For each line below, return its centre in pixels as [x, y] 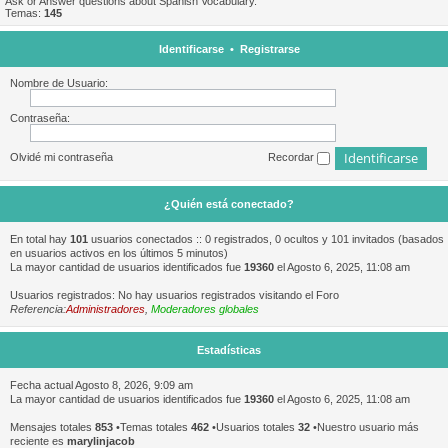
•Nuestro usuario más [364, 427]
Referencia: [38, 309]
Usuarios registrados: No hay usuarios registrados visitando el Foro [174, 295]
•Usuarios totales [253, 427]
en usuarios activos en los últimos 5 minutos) [119, 253]
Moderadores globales [205, 309]
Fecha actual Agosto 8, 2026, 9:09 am [101, 385]
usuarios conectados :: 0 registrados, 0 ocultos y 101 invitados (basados [266, 239]
